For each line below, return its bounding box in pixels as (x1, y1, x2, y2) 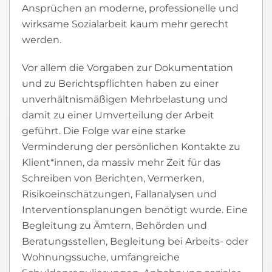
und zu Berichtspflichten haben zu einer (22, 78, 219, 89)
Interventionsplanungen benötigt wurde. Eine (22, 204, 248, 216)
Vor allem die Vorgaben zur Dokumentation (22, 62, 233, 73)
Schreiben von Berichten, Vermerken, (22, 172, 204, 184)
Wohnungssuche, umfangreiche (22, 251, 180, 263)
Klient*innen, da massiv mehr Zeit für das (22, 157, 220, 168)
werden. (22, 34, 61, 46)
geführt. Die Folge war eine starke (22, 125, 186, 137)
